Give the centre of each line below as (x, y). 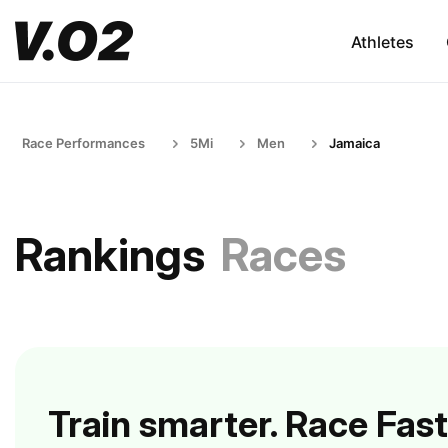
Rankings (110, 254)
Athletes (382, 41)
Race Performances (83, 143)
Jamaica (354, 143)
